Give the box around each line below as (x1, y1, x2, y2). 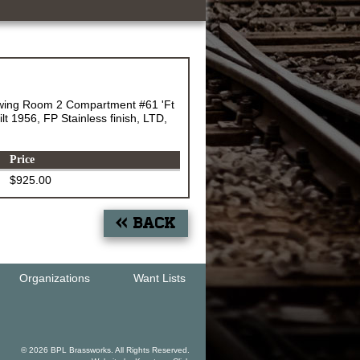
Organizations (18, 272, 90, 284)
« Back (116, 213, 176, 233)
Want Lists (133, 272, 186, 284)
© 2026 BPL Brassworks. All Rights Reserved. (21, 346, 190, 354)
